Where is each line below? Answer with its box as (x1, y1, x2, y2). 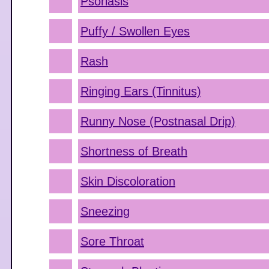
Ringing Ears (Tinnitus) (80, 85, 201, 98)
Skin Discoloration (80, 175, 175, 188)
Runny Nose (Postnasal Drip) (80, 115, 235, 128)
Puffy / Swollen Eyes (80, 25, 190, 38)
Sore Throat (80, 235, 144, 248)
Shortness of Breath (80, 145, 187, 158)
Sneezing (80, 205, 130, 218)
